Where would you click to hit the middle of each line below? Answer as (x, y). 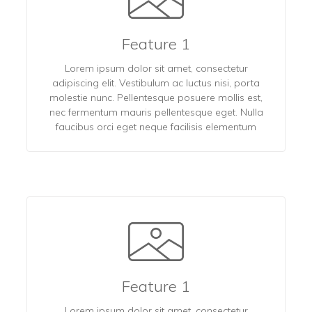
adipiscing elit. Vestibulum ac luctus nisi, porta (156, 83)
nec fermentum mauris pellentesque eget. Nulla (156, 112)
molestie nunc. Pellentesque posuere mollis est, (156, 97)
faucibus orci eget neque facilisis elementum (156, 126)
